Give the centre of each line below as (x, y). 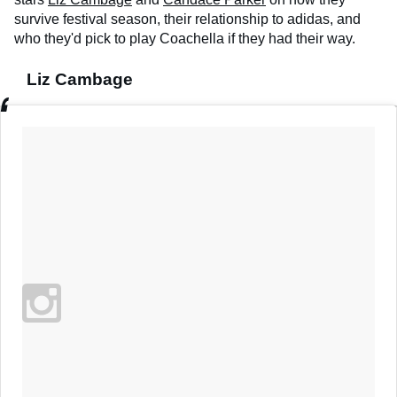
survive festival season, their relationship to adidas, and (187, 19)
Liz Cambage (80, 80)
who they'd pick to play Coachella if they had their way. (185, 39)
